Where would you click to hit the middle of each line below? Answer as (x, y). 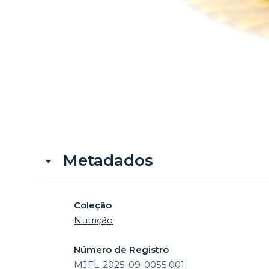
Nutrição (94, 220)
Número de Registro (122, 249)
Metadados (108, 160)
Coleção (93, 205)
